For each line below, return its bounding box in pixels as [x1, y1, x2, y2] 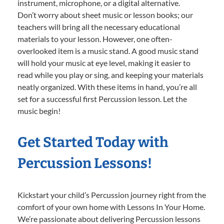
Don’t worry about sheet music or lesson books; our [17, 10, 193, 20]
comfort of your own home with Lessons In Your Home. [17, 202, 205, 212]
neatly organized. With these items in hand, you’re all [17, 82, 197, 92]
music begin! [17, 106, 60, 116]
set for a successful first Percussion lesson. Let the [17, 94, 187, 104]
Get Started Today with [17, 134, 168, 151]
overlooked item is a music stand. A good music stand [17, 46, 198, 56]
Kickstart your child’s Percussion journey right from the [17, 190, 206, 200]
